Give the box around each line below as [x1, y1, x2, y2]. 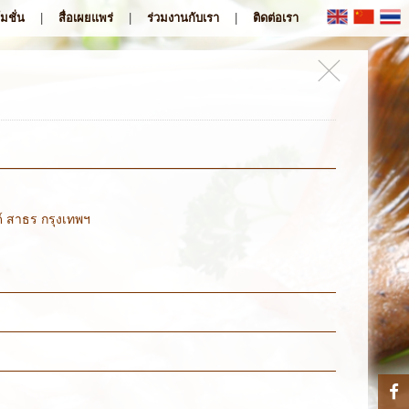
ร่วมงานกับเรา [147, 10, 219, 26]
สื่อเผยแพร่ [58, 10, 113, 26]
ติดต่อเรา [253, 10, 299, 26]
